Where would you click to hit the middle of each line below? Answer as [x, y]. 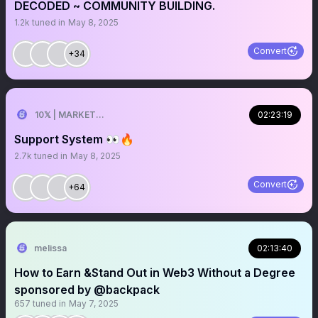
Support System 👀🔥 [74, 139]
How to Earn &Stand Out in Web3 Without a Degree [155, 273]
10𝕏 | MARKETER [71, 115]
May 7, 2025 [94, 303]
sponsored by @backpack [87, 290]
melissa [50, 248]
